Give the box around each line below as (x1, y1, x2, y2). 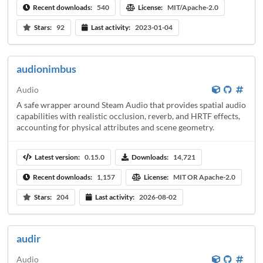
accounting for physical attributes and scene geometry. (16, 122, 214, 132)
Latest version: (33, 153, 81, 162)
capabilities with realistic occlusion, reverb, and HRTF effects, (16, 110, 240, 121)
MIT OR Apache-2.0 (173, 173, 235, 182)
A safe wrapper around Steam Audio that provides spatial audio (16, 99, 246, 110)
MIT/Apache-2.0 (167, 3, 218, 12)
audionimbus (16, 62, 76, 75)
